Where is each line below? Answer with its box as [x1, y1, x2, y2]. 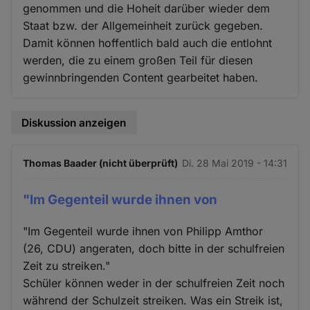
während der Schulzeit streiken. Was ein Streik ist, [23, 293, 284, 307]
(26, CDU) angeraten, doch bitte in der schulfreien [23, 241, 285, 255]
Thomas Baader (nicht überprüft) [23, 157, 179, 170]
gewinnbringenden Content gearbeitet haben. [23, 70, 259, 84]
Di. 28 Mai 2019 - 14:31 [181, 157, 287, 170]
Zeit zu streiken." [23, 258, 111, 273]
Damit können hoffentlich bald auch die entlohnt [23, 35, 273, 50]
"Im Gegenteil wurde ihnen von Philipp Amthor [23, 224, 264, 238]
